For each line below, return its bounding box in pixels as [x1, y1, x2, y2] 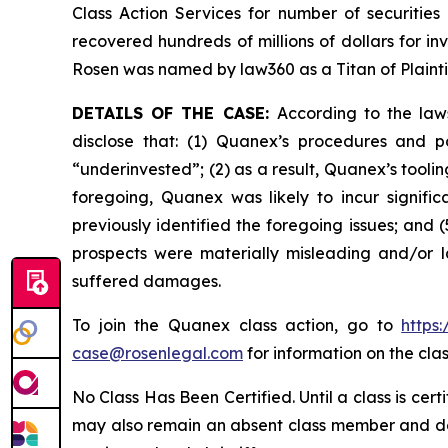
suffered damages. [72, 270, 221, 291]
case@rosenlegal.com [72, 342, 243, 363]
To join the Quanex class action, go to [72, 314, 402, 335]
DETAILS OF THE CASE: [72, 102, 277, 123]
